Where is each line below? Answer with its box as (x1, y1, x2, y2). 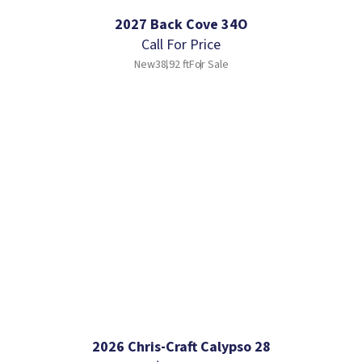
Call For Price (141, 34, 221, 55)
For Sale (188, 56, 229, 73)
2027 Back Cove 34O (114, 14, 248, 35)
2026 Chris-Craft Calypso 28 (91, 336, 271, 357)
